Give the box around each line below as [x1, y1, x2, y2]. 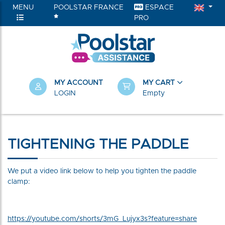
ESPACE [143, 4, 174, 11]
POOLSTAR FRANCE [53, 4, 124, 11]
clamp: [8, 178, 30, 185]
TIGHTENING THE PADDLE [8, 138, 189, 152]
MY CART [143, 79, 177, 86]
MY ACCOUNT [54, 79, 103, 86]
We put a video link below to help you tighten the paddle [8, 168, 196, 175]
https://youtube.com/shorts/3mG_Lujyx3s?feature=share [8, 215, 197, 222]
